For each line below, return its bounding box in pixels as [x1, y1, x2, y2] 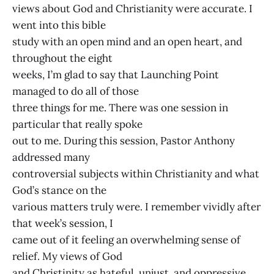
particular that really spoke [12, 117, 143, 131]
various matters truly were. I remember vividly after [12, 199, 261, 213]
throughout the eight [12, 51, 113, 65]
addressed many [12, 150, 90, 164]
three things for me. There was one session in [12, 100, 228, 114]
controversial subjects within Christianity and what [12, 166, 259, 180]
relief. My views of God [12, 249, 122, 263]
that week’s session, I [12, 216, 113, 230]
